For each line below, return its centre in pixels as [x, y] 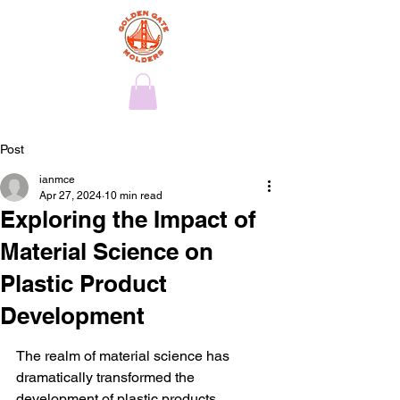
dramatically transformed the [107, 377]
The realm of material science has [125, 356]
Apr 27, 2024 [71, 196]
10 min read [133, 196]
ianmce [57, 179]
